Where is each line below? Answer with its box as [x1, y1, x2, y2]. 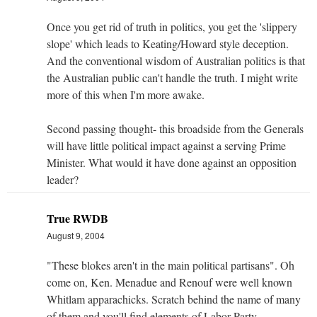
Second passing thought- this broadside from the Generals [47, 120, 304, 136]
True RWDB [47, 209, 108, 226]
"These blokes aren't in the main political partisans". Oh [47, 257, 294, 272]
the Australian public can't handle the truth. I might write [47, 69, 298, 85]
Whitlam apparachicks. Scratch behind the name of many [47, 291, 301, 306]
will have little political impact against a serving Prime [47, 137, 286, 153]
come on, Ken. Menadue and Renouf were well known [47, 274, 292, 289]
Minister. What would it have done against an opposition [47, 154, 296, 170]
